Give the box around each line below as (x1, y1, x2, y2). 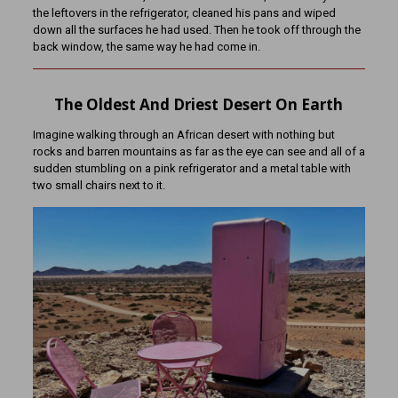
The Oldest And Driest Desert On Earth (54, 93, 344, 115)
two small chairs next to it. (32, 178, 165, 192)
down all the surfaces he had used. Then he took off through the (32, 22, 361, 36)
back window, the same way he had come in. (32, 39, 260, 53)
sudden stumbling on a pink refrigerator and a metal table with (32, 161, 351, 175)
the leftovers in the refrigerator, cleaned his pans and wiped (32, 5, 336, 20)
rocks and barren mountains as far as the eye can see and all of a (32, 144, 365, 158)
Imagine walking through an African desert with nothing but (32, 127, 335, 141)
